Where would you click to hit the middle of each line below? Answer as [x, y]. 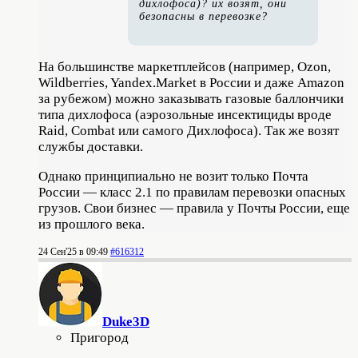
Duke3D [126, 321]
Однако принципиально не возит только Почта [173, 176]
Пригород [99, 337]
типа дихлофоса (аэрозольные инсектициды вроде [185, 114]
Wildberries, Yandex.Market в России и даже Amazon [191, 82]
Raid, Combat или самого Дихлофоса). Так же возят [189, 130]
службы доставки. [91, 146]
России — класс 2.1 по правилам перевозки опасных [192, 192]
